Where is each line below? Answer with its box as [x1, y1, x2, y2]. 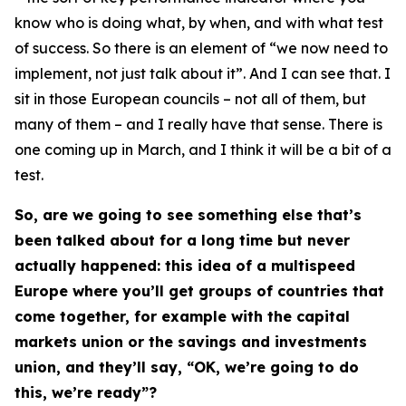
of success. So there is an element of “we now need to [14, 39, 388, 57]
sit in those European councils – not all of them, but [14, 90, 366, 108]
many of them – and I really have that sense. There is [14, 115, 382, 133]
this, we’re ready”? [14, 383, 157, 401]
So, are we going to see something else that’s [14, 206, 362, 224]
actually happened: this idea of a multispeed [14, 256, 355, 275]
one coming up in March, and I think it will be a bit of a [14, 140, 391, 159]
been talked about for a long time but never [14, 231, 350, 249]
